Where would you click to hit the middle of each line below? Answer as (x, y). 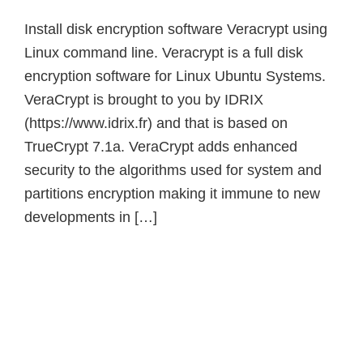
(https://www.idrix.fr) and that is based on (156, 123)
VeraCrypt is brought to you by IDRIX (144, 100)
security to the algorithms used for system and (173, 170)
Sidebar (61, 324)
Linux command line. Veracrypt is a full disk (164, 53)
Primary (61, 298)
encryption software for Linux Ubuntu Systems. (175, 76)
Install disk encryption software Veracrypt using (176, 29)
